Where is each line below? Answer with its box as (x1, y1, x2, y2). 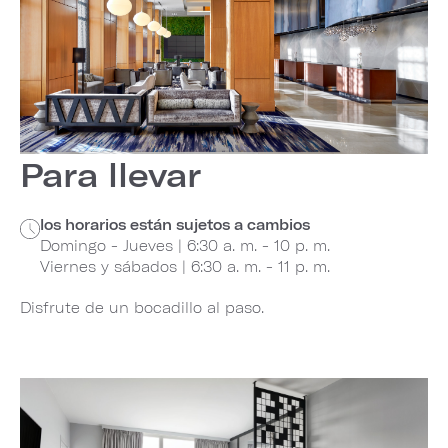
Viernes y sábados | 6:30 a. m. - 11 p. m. (40, 258, 330, 276)
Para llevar (20, 155, 201, 194)
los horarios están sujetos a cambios (40, 216, 310, 234)
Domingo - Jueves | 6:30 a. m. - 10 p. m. (40, 237, 330, 255)
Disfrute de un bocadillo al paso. (20, 299, 264, 317)
